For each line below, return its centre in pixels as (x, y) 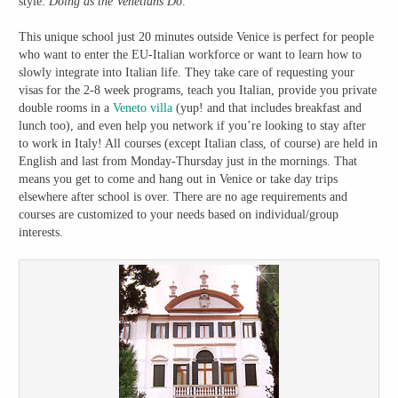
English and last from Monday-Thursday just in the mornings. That (188, 162)
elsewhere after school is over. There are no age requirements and (183, 197)
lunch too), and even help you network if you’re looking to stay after (193, 126)
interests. (41, 233)
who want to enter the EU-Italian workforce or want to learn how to (191, 55)
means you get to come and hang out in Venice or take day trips (179, 179)
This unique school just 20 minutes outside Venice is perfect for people (197, 37)
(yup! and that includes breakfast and (267, 108)
